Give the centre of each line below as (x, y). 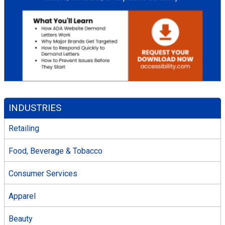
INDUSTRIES (35, 108)
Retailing (24, 128)
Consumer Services (43, 173)
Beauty (21, 218)
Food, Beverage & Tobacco (55, 151)
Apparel (22, 196)
